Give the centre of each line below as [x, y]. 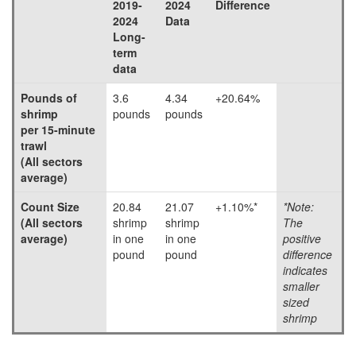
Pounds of [49, 98]
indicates [305, 270]
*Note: [298, 207]
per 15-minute [58, 130]
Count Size [50, 207]
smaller [301, 286]
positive [302, 238]
